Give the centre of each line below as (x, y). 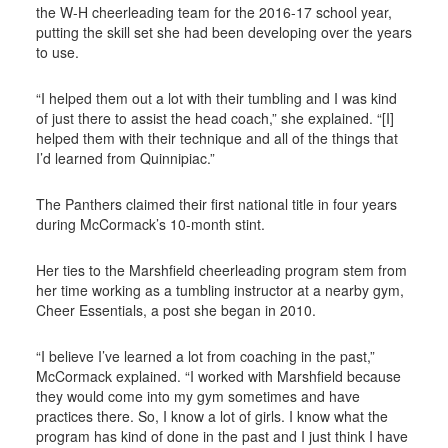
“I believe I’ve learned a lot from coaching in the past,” (205, 356)
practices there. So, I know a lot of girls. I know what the (211, 416)
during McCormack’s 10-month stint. (150, 224)
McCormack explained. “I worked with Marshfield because (218, 376)
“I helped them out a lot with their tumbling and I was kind (216, 98)
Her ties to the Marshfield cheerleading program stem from (221, 270)
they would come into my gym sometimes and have (197, 396)
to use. (57, 52)
